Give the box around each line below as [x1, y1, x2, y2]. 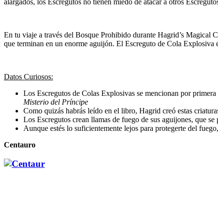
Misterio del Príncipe [23, 97, 88, 106]
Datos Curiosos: [4, 72, 53, 81]
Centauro [4, 140, 36, 149]
